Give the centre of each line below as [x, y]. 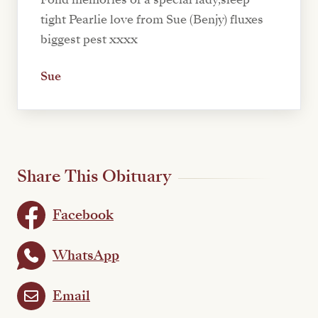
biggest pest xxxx [89, 40]
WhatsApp [86, 255]
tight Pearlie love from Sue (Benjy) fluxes [152, 20]
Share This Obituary [94, 177]
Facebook [83, 215]
